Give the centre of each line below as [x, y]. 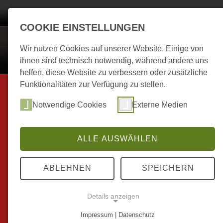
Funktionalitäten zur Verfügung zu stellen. [93, 84]
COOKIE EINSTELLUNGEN [82, 27]
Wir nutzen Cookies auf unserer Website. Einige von [112, 49]
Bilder [185, 11]
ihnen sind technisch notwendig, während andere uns [114, 60]
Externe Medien [160, 105]
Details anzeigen [113, 196]
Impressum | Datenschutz [117, 215]
